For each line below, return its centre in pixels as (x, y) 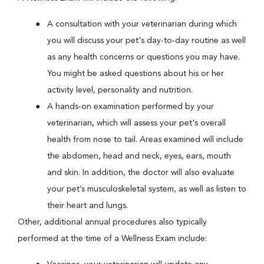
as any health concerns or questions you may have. (143, 57)
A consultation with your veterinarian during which (142, 24)
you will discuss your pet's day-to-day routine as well (146, 41)
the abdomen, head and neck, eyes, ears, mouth (139, 156)
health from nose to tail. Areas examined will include (145, 140)
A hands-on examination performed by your (131, 107)
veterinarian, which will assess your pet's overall (136, 123)
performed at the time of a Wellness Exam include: (112, 239)
